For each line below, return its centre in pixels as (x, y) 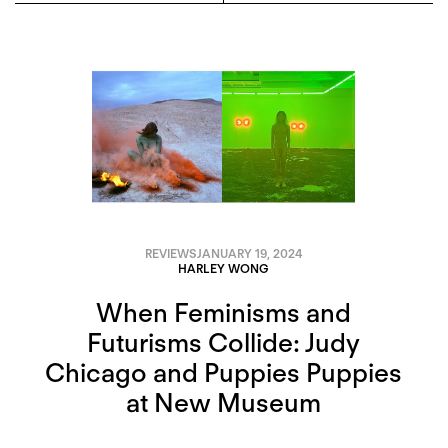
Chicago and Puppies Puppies (223, 372)
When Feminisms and (223, 312)
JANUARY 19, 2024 (249, 254)
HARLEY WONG (223, 269)
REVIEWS (170, 254)
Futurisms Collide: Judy (223, 342)
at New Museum (223, 402)
